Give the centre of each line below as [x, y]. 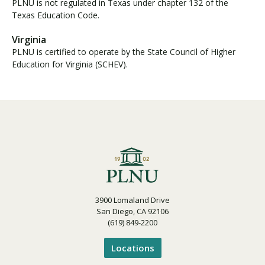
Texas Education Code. [56, 15]
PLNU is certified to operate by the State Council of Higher [124, 51]
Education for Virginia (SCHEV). [70, 64]
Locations [132, 248]
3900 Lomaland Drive [132, 200]
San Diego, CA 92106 [132, 211]
